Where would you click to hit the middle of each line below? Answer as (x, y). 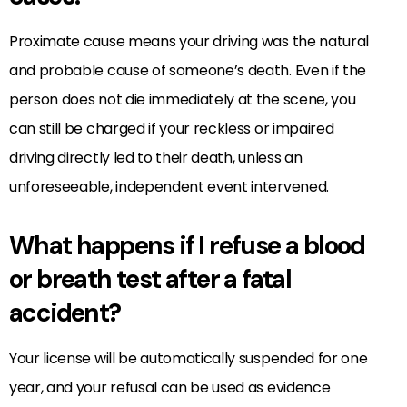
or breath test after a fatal (150, 279)
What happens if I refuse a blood (187, 245)
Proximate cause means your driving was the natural (189, 41)
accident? (65, 313)
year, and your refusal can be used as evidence (170, 387)
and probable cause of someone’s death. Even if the (188, 70)
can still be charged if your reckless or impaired (172, 128)
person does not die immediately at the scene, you (183, 99)
